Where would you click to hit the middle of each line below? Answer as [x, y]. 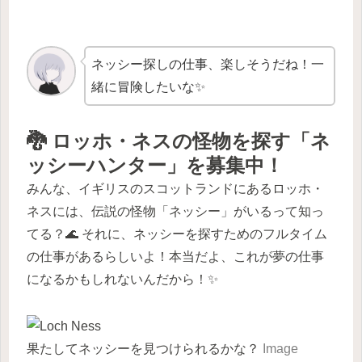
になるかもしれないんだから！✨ [122, 280]
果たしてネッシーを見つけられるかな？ [145, 348]
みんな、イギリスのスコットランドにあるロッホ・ [175, 189]
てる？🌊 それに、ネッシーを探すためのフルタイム [177, 234]
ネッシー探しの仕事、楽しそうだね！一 [208, 65]
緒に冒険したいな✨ [149, 87]
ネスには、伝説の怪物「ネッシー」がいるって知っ [175, 212]
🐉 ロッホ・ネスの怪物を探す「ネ [179, 141]
